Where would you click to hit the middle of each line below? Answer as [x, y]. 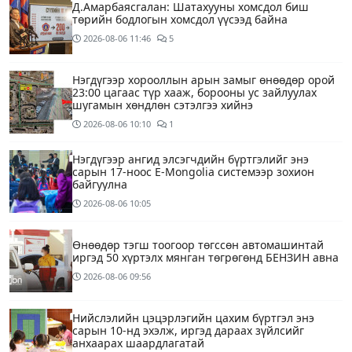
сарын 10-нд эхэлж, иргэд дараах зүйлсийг [188, 331]
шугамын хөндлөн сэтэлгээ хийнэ [163, 105]
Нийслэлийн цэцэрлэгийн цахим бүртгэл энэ [193, 318]
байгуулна [100, 185]
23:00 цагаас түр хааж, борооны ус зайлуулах [194, 93]
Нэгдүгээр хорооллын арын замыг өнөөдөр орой [203, 80]
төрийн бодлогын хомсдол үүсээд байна [180, 20]
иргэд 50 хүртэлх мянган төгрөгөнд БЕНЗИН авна [205, 258]
